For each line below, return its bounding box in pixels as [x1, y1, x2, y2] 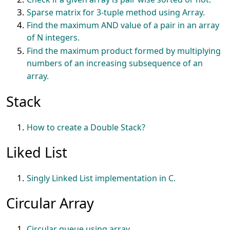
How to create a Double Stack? [27, 122, 146, 133]
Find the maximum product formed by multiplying [27, 45, 221, 56]
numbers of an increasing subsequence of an [27, 57, 203, 69]
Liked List [6, 143, 68, 162]
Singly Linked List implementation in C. [27, 172, 176, 184]
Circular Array [6, 194, 94, 213]
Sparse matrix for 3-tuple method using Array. [27, 7, 205, 18]
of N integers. [27, 32, 80, 44]
